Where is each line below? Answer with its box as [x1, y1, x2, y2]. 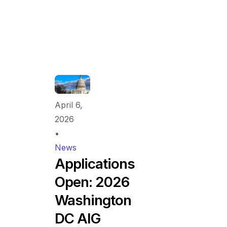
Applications [55, 155, 135, 172]
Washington [55, 191, 132, 209]
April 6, [55, 99, 83, 110]
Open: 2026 [55, 173, 130, 191]
